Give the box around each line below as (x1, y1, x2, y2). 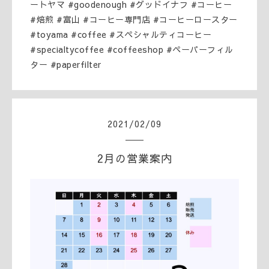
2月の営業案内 (97, 151, 172, 166)
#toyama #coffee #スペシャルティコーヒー (30, 28, 211, 40)
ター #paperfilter (30, 58, 101, 70)
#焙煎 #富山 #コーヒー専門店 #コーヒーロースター (30, 13, 238, 25)
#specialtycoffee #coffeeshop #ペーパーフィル (30, 43, 234, 55)
